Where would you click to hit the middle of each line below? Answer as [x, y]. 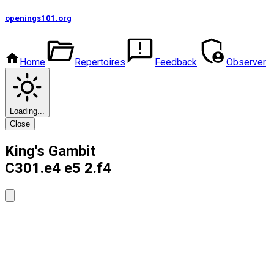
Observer [246, 62]
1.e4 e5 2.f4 [72, 168]
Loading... [27, 111]
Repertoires [100, 62]
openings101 [30, 18]
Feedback [176, 62]
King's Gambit [50, 151]
